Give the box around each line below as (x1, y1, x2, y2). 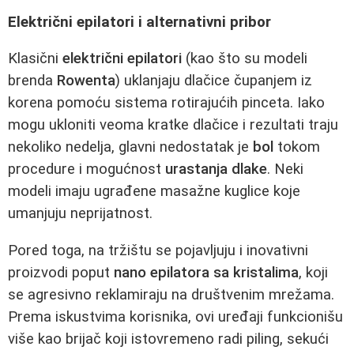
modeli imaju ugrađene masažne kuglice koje (8, 183, 300, 201)
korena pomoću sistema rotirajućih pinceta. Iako (8, 94, 325, 112)
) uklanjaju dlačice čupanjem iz (115, 72, 312, 90)
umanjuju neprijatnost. (8, 205, 153, 223)
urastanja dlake (165, 160, 267, 179)
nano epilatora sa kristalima (114, 263, 299, 281)
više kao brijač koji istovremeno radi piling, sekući (8, 330, 329, 348)
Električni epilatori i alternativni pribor (8, 13, 271, 31)
